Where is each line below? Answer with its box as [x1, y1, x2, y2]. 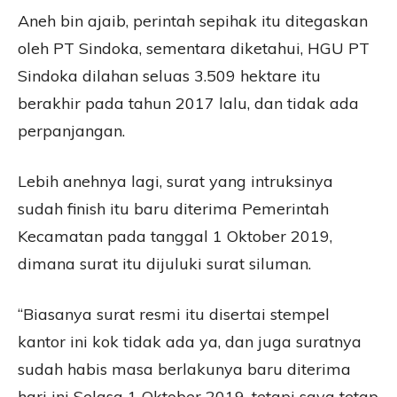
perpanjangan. [18, 121, 125, 142]
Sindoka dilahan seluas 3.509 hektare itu [18, 66, 321, 87]
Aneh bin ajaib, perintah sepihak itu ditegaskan [18, 11, 368, 32]
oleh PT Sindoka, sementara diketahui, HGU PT [18, 38, 370, 59]
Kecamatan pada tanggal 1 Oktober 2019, [18, 226, 332, 247]
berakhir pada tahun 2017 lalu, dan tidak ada [18, 93, 359, 114]
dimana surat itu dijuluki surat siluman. [18, 253, 311, 275]
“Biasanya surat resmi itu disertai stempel [18, 304, 330, 325]
